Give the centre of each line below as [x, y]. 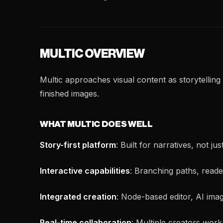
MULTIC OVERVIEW [92, 54]
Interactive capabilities [85, 171]
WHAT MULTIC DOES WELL [96, 124]
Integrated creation [78, 197]
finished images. [69, 94]
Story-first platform [78, 145]
